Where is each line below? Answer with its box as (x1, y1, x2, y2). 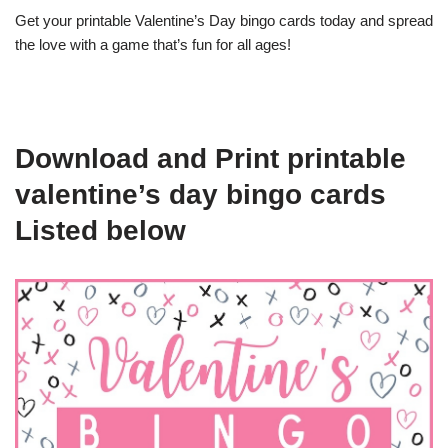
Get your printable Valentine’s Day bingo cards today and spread (15, 12, 433, 30)
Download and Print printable (15, 143, 406, 175)
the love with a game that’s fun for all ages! (15, 36, 291, 54)
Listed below (15, 215, 186, 247)
